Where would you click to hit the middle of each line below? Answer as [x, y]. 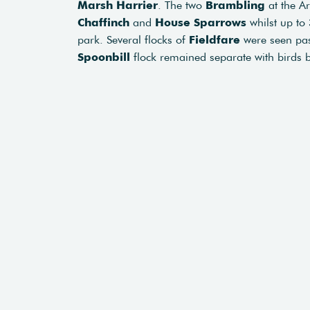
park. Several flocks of [133, 39]
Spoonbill [104, 57]
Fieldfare [215, 39]
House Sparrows [202, 22]
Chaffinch [103, 22]
